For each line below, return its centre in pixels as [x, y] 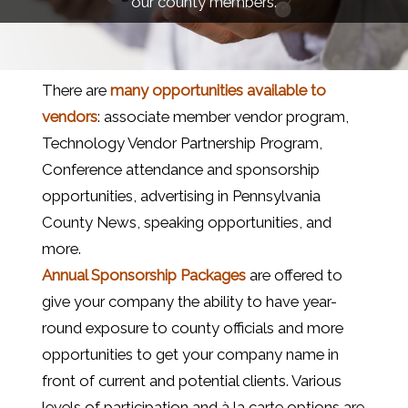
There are [76, 91]
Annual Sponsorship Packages [144, 275]
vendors [70, 117]
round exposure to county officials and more [193, 328]
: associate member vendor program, [223, 117]
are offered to [294, 275]
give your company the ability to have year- [189, 302]
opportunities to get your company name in [190, 355]
